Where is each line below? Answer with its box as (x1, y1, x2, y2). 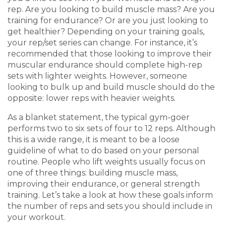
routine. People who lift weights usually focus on (8, 157, 205, 166)
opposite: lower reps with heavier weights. (8, 93, 176, 103)
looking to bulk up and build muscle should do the (8, 82, 215, 92)
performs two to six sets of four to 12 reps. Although (8, 124, 215, 133)
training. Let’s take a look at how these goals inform (8, 190, 213, 200)
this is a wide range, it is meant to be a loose (8, 135, 180, 144)
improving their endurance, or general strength (8, 179, 200, 189)
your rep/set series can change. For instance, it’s (8, 38, 197, 47)
